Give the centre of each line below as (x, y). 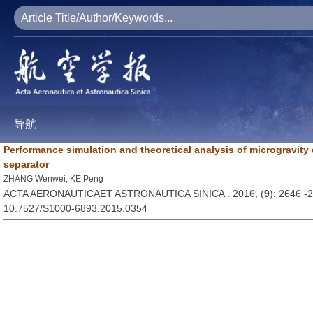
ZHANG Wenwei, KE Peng (53, 179)
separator (26, 165)
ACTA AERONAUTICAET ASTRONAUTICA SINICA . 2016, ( (134, 194)
